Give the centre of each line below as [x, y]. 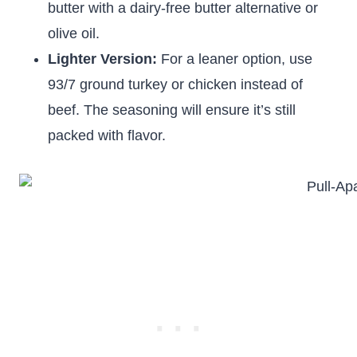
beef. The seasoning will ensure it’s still [172, 110]
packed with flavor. [107, 135]
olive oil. [74, 33]
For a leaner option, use [235, 59]
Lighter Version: [102, 59]
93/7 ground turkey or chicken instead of [175, 84]
